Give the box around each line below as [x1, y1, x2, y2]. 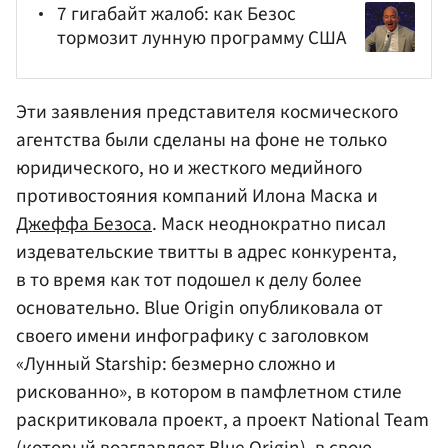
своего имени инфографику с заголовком [16, 321, 369, 350]
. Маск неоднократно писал [152, 209, 386, 238]
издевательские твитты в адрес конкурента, [16, 237, 397, 266]
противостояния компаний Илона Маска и [16, 181, 378, 210]
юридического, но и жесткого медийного [16, 153, 362, 182]
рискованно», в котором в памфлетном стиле [16, 377, 402, 406]
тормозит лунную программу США [57, 24, 346, 53]
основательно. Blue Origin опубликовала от [16, 293, 383, 322]
